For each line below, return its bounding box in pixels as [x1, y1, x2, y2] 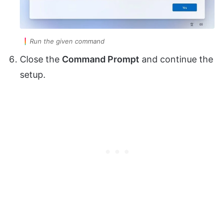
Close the [20, 54, 62, 65]
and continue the [139, 54, 213, 65]
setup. [20, 69, 46, 80]
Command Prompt [62, 54, 139, 65]
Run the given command [30, 37, 105, 46]
